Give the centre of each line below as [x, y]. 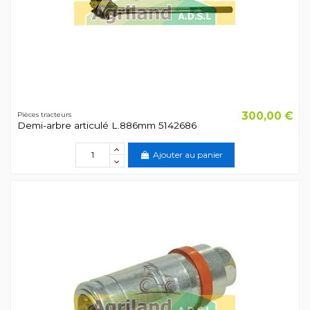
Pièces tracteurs [44, 115]
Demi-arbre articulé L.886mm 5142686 [107, 126]
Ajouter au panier [188, 155]
